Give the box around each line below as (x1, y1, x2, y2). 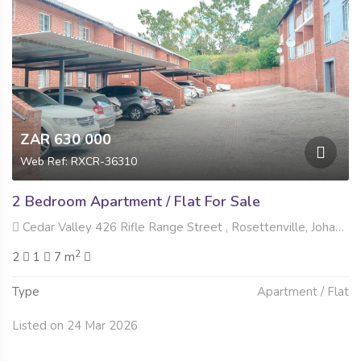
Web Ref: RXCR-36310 (20, 154, 137, 170)
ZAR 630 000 (20, 130, 111, 150)
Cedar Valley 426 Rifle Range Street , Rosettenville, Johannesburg (19, 219, 335, 236)
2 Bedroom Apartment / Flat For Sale (12, 192, 260, 212)
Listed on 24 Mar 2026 (12, 317, 138, 334)
